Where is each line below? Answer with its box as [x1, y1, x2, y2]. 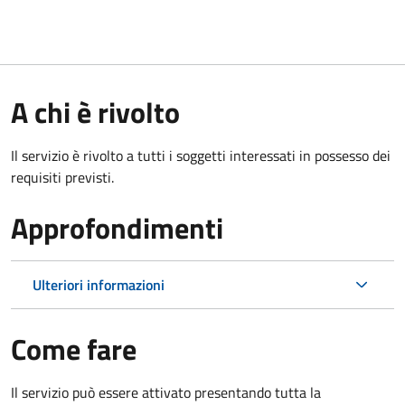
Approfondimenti [11, 205, 223, 250]
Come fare [11, 326, 137, 371]
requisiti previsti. [11, 165, 114, 188]
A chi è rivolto [11, 89, 180, 134]
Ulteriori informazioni [33, 273, 165, 296]
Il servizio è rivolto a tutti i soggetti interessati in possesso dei [11, 144, 391, 166]
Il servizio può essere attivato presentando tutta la [11, 381, 321, 403]
